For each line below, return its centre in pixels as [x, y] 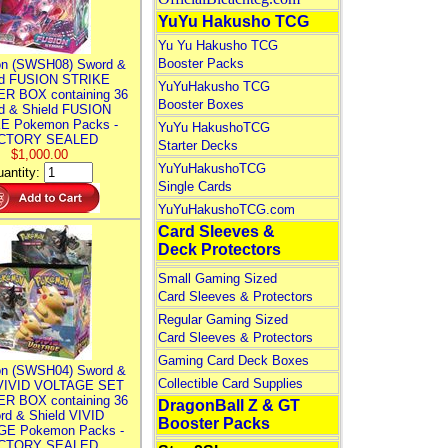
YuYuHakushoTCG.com [226, 209]
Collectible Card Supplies [230, 383]
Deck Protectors [219, 249]
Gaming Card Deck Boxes [233, 360]
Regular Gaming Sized [222, 319]
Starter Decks [197, 145]
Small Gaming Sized [217, 278]
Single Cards [194, 186]
